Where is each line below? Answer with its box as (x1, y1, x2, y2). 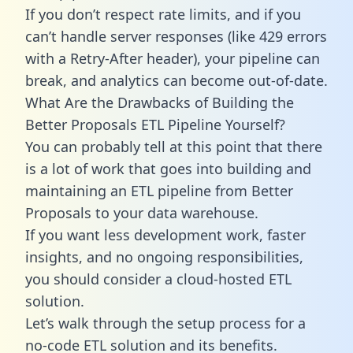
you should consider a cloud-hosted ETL (25, 269, 292, 288)
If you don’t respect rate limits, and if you (25, 4, 301, 24)
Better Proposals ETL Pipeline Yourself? (25, 114, 285, 134)
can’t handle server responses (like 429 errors (25, 26, 327, 46)
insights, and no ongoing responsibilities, (25, 247, 303, 266)
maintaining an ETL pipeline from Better (25, 180, 293, 200)
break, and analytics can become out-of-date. (25, 70, 328, 90)
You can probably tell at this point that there (25, 136, 322, 156)
